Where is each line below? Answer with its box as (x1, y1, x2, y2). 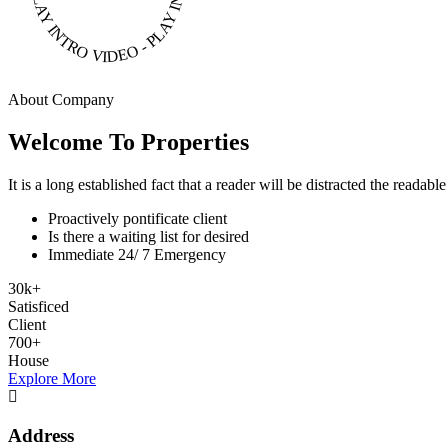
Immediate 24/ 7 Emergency (48, 246, 226, 264)
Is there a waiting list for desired (48, 228, 249, 246)
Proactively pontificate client (48, 210, 227, 228)
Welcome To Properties (8, 129, 249, 156)
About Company (8, 91, 114, 109)
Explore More (8, 370, 96, 388)
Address (8, 424, 74, 446)
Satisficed (8, 298, 69, 316)
